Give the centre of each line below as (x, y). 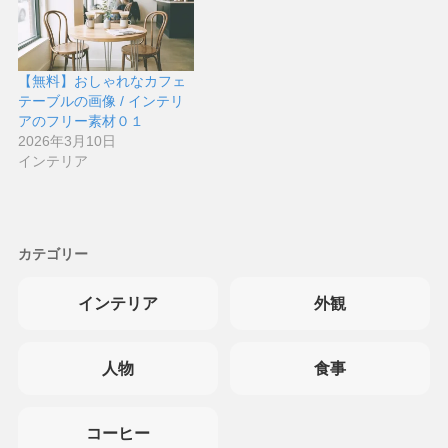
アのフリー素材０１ (80, 120)
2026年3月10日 (66, 140)
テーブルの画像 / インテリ (100, 100)
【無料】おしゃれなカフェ (101, 80)
